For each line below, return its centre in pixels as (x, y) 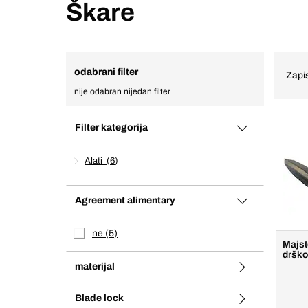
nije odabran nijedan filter (122, 91)
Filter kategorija (111, 128)
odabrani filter (106, 72)
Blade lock (99, 298)
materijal (95, 266)
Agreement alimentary (125, 200)
